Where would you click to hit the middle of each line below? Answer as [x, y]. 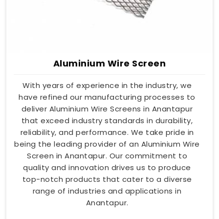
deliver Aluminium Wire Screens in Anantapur [107, 109]
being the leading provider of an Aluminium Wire [107, 144]
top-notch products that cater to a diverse [107, 179]
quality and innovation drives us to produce [107, 168]
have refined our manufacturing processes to [107, 97]
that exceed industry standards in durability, [107, 121]
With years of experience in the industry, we [107, 86]
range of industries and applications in [107, 191]
